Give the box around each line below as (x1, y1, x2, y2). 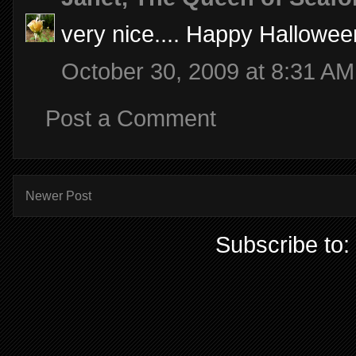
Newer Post (25, 188, 91, 203)
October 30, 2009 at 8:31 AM (61, 58, 354, 84)
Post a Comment (45, 106, 216, 132)
